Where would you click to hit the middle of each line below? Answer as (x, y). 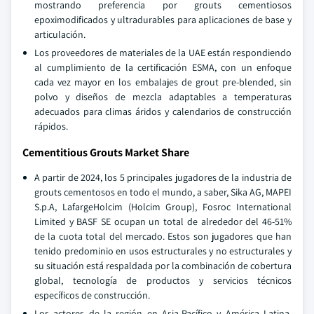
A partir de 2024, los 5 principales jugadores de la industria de (163, 177)
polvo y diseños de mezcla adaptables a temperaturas (163, 97)
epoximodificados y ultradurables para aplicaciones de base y (163, 20)
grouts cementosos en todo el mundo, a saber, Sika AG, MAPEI (163, 192)
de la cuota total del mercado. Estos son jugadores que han (163, 236)
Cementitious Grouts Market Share (106, 152)
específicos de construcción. (92, 295)
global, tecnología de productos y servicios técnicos (163, 280)
